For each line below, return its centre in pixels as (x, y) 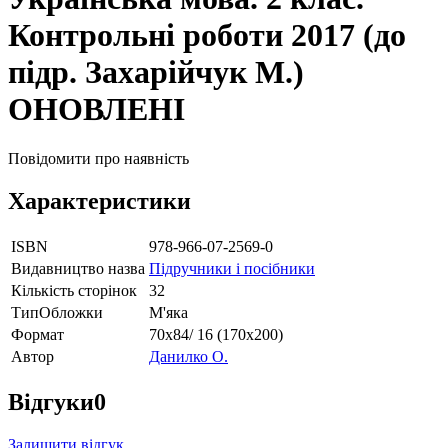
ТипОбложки (57, 312)
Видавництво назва (78, 268)
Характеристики (99, 200)
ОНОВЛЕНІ (96, 109)
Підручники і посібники (232, 268)
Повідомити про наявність (98, 158)
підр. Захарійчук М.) (156, 72)
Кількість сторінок (74, 290)
